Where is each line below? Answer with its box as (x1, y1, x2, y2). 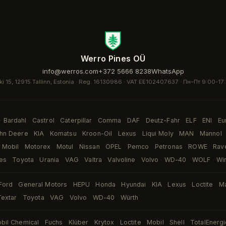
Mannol (199, 130, 222, 137)
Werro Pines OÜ (80, 53, 146, 64)
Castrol (32, 117, 54, 124)
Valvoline (107, 156, 136, 163)
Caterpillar (60, 117, 92, 124)
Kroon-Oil (82, 130, 112, 137)
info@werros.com (42, 67, 98, 75)
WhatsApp (151, 67, 184, 75)
